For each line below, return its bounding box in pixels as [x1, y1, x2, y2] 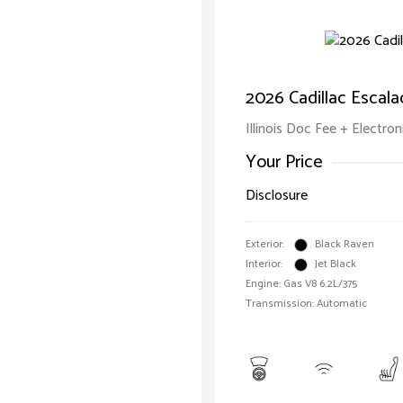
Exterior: [246, 236, 284, 253]
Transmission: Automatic [246, 295, 367, 312]
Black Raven [315, 236, 374, 253]
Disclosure [246, 184, 308, 208]
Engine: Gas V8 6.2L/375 [246, 275, 357, 292]
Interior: [246, 255, 282, 273]
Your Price [246, 148, 323, 177]
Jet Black [315, 255, 356, 273]
